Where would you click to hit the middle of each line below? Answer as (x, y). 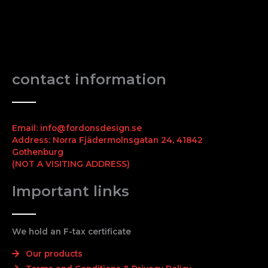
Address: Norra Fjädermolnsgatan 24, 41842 (107, 140)
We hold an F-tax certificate (71, 231)
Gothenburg (38, 152)
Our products (54, 253)
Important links (71, 191)
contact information (89, 79)
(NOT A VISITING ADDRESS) (71, 164)
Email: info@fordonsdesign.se (77, 128)
